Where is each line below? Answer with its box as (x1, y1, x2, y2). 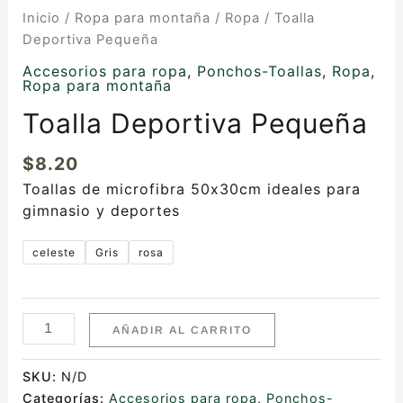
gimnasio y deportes (22, 201, 180, 219)
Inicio (22, 10, 60, 27)
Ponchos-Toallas (196, 61, 322, 80)
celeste (31, 245, 76, 259)
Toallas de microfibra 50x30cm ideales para (22, 179, 361, 198)
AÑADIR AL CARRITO (112, 323, 252, 336)
